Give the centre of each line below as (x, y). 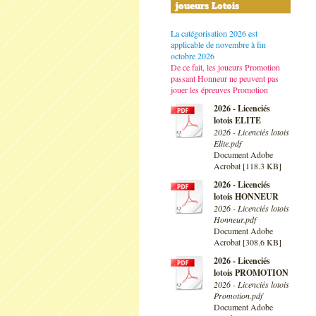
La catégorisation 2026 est (214, 33)
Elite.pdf (227, 143)
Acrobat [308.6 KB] (248, 242)
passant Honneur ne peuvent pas (225, 78)
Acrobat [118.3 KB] (248, 166)
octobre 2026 (193, 56)
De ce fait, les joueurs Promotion (225, 67)
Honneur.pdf (235, 219)
